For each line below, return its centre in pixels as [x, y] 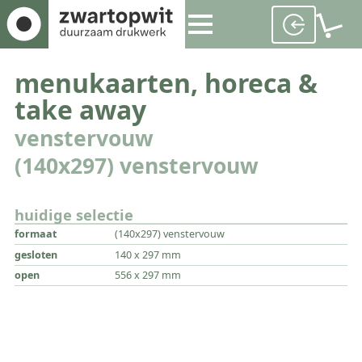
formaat [36, 234]
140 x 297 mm [147, 255]
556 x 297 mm [147, 275]
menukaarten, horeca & [166, 83]
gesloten [36, 255]
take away [81, 110]
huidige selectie [74, 215]
